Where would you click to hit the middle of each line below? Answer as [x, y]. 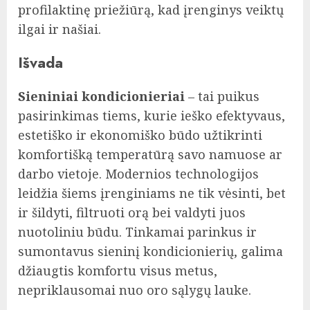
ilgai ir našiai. [60, 29]
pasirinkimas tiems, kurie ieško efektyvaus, [152, 116]
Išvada [40, 63]
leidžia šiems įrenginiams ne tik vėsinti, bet [152, 193]
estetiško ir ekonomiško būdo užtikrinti [140, 135]
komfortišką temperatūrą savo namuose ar [150, 155]
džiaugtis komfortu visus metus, [118, 271]
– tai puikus [222, 97]
